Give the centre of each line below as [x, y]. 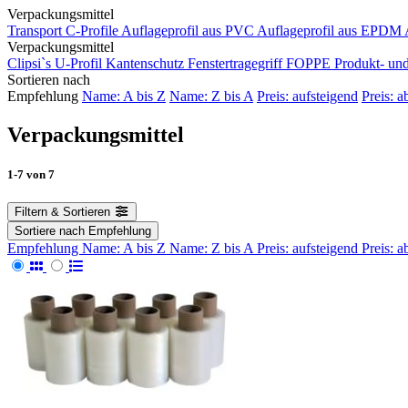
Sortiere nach [51, 231]
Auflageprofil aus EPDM [329, 31]
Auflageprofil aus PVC [188, 31]
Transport [35, 31]
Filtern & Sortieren [62, 212]
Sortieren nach [49, 80]
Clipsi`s [29, 63]
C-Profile [92, 31]
